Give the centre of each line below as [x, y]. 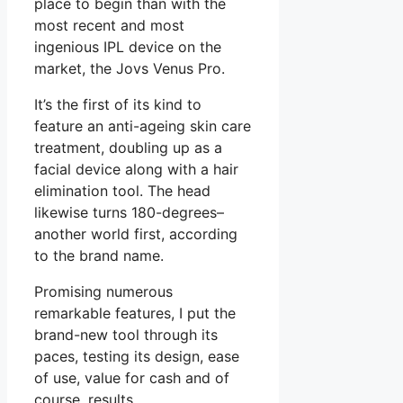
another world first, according [136, 234]
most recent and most [109, 26]
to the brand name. [99, 256]
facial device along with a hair [136, 170]
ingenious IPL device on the [128, 47]
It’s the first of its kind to [118, 105]
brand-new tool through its [126, 335]
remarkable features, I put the [135, 313]
